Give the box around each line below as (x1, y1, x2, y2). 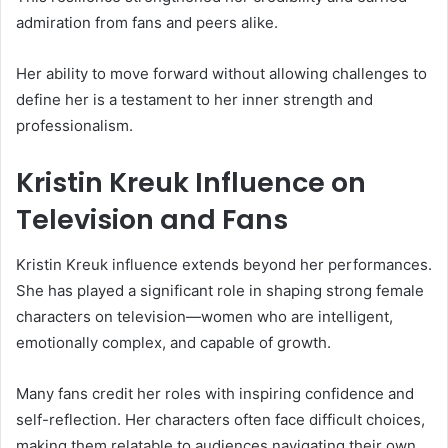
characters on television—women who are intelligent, (16, 306, 393, 326)
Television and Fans (16, 201, 288, 239)
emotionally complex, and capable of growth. (16, 332, 331, 352)
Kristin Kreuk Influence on (16, 164, 366, 202)
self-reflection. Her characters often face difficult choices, (16, 409, 425, 429)
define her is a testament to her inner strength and (16, 90, 373, 110)
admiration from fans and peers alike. (16, 13, 278, 33)
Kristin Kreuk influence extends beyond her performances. (16, 254, 432, 274)
